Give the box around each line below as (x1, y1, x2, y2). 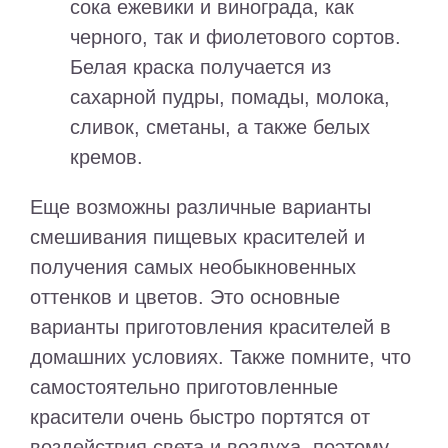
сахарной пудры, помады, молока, (70, 86, 390, 109)
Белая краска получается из (70, 56, 331, 79)
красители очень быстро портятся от (30, 406, 370, 429)
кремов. (70, 146, 143, 169)
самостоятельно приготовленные (30, 376, 338, 399)
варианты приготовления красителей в (30, 316, 391, 339)
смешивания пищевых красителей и (30, 226, 365, 249)
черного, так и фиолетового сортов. (70, 26, 401, 49)
